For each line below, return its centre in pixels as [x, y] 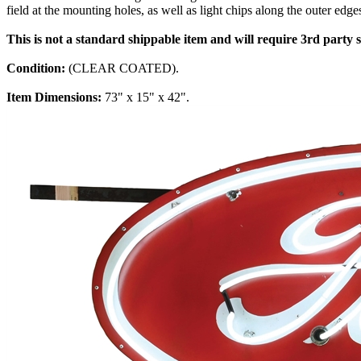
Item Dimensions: [56, 98]
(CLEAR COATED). [124, 68]
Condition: [37, 68]
